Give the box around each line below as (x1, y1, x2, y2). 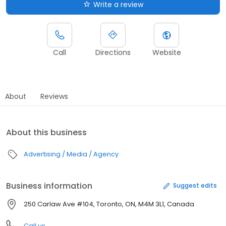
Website (152, 47, 181, 58)
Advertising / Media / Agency (24, 149, 119, 159)
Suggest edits (173, 181, 217, 190)
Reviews (40, 91, 68, 101)
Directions (95, 47, 131, 58)
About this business (6, 126, 87, 138)
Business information (6, 180, 92, 192)
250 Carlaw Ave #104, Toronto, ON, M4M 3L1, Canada (24, 199, 194, 209)
